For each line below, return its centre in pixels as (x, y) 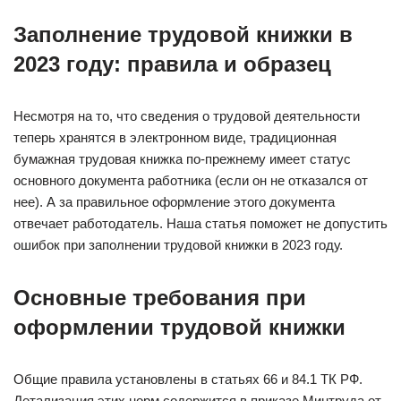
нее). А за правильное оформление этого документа (174, 202)
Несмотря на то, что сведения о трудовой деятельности (187, 116)
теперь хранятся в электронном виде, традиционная (175, 137)
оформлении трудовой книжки (179, 327)
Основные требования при (160, 298)
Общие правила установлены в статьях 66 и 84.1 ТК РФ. (188, 379)
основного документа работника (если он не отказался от (191, 180)
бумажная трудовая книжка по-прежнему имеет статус (182, 159)
